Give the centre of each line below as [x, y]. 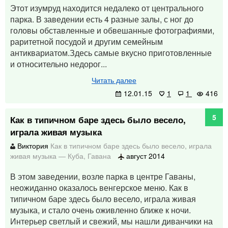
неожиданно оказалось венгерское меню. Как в [99, 188]
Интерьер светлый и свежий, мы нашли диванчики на [111, 221]
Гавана [99, 156]
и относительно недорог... [59, 64]
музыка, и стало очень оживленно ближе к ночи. [101, 210]
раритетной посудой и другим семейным [87, 41]
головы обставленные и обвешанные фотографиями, [112, 30]
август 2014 [145, 156]
